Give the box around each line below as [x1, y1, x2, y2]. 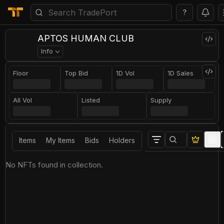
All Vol [13, 96, 32, 104]
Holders [109, 136, 135, 144]
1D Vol [116, 69, 134, 77]
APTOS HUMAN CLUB [37, 33, 134, 43]
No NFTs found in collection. [5, 160, 103, 169]
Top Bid [64, 69, 88, 77]
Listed [81, 96, 100, 104]
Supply [150, 96, 171, 104]
